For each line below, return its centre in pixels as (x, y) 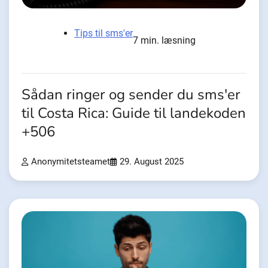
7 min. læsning (164, 41)
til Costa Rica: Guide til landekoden (134, 114)
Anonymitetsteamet (71, 162)
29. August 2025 (152, 162)
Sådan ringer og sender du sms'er (131, 95)
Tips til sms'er (103, 33)
